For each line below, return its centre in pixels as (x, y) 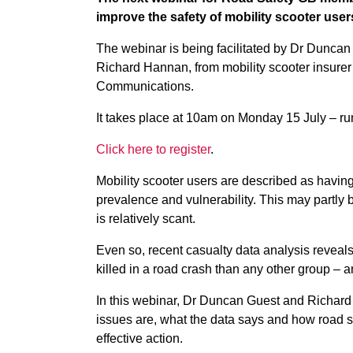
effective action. (139, 338)
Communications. (145, 86)
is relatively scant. (146, 219)
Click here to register (153, 149)
